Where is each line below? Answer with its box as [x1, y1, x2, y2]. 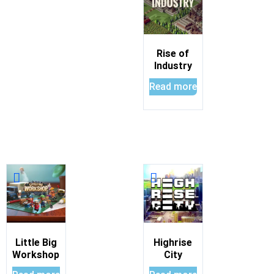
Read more [149, 80, 197, 92]
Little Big [15, 236, 57, 248]
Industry [154, 60, 192, 72]
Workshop [12, 248, 60, 261]
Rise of [157, 48, 190, 60]
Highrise [154, 236, 193, 248]
